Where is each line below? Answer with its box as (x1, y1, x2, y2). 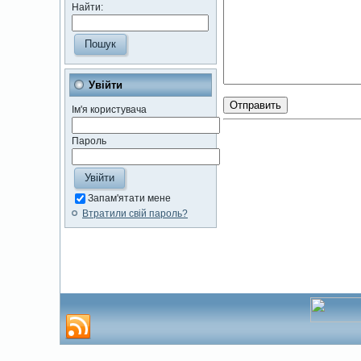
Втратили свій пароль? (82, 208, 188, 220)
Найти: (72, 2, 103, 13)
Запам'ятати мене (88, 193, 171, 204)
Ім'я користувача (72, 104, 147, 115)
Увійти (89, 79, 122, 91)
